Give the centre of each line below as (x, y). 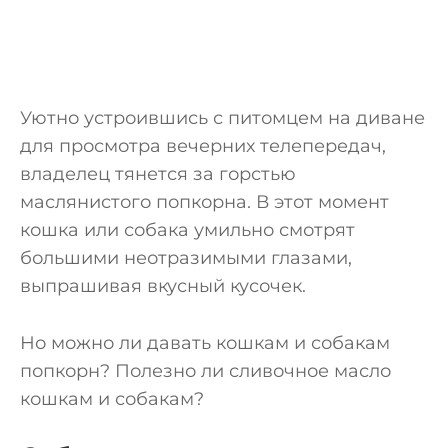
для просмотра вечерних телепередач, (203, 145)
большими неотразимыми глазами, (186, 257)
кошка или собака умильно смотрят (187, 229)
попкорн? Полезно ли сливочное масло (205, 370)
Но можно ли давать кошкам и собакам (205, 342)
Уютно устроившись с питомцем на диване (222, 117)
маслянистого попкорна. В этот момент (204, 201)
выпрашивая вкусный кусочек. (163, 285)
